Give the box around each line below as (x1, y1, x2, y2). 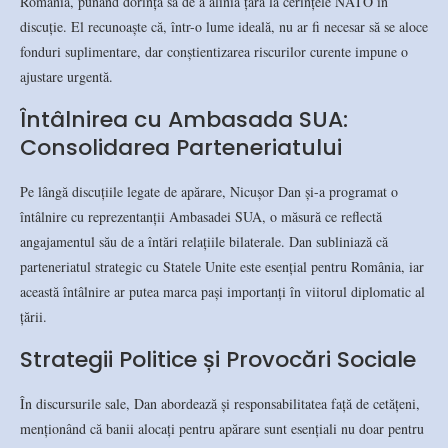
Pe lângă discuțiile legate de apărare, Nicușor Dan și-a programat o (20, 181, 398, 201)
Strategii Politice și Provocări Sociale (20, 343, 416, 375)
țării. (20, 306, 47, 326)
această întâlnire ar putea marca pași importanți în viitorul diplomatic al (20, 281, 425, 301)
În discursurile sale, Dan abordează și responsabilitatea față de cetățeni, (20, 393, 420, 413)
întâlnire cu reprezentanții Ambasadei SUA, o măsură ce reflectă (20, 206, 382, 226)
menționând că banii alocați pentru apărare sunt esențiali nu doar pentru (20, 418, 424, 438)
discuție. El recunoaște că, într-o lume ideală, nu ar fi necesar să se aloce (20, 16, 428, 36)
